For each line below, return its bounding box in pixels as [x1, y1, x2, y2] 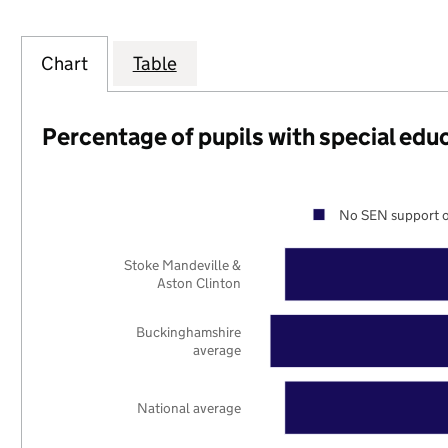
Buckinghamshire [136, 322, 242, 341]
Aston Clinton [157, 274, 242, 293]
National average [137, 398, 242, 417]
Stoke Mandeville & [124, 256, 242, 275]
